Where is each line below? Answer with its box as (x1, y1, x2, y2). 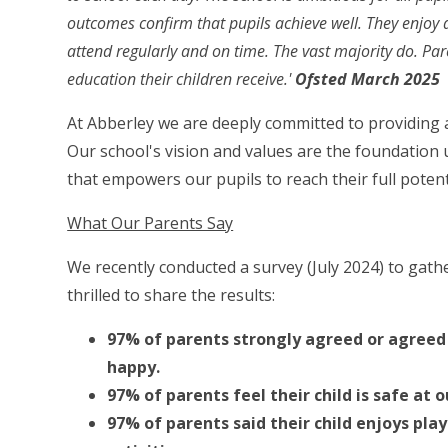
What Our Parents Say (67, 212, 234, 235)
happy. (107, 356, 161, 379)
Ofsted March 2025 (295, 68, 441, 91)
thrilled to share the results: (67, 284, 276, 307)
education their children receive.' (67, 68, 296, 91)
